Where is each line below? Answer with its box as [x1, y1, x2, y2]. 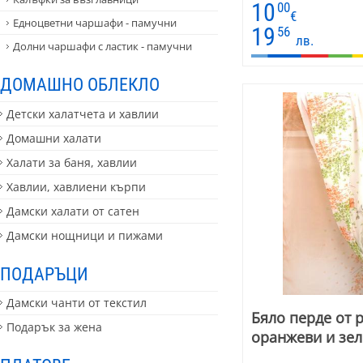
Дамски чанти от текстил [6, 295, 147, 311]
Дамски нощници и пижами [6, 227, 163, 243]
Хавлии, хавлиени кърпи [6, 178, 146, 194]
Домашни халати [6, 130, 101, 146]
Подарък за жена [6, 319, 102, 335]
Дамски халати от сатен [6, 203, 139, 219]
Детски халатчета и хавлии [6, 106, 159, 122]
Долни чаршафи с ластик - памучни [13, 39, 192, 54]
